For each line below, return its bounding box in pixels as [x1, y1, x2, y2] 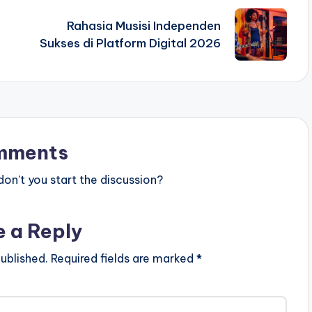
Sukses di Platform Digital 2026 [39, 35, 221, 51]
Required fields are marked [50, 251, 196, 265]
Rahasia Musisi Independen [66, 17, 221, 33]
